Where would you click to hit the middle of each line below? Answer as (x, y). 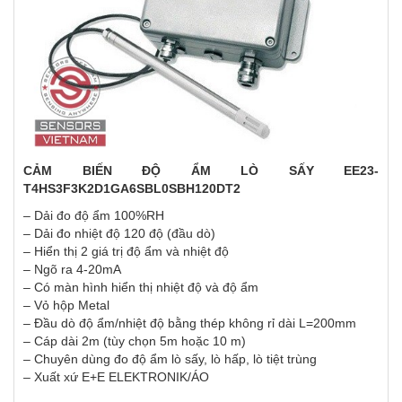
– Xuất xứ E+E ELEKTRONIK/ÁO (116, 376)
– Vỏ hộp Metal (66, 305)
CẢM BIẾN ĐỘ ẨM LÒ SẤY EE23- (201, 170)
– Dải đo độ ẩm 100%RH (94, 215)
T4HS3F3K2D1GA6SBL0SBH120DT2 (132, 188)
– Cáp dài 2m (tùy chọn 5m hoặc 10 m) (135, 341)
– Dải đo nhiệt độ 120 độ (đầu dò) (119, 233)
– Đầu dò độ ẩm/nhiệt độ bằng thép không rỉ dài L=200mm (190, 323)
